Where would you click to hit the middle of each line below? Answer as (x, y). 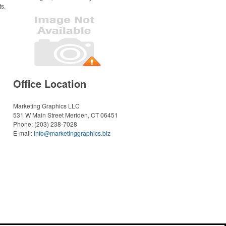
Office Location (50, 83)
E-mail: (23, 133)
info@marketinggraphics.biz (72, 133)
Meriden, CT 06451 (92, 115)
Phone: (24, 124)
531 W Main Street (38, 115)
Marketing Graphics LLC (46, 106)
